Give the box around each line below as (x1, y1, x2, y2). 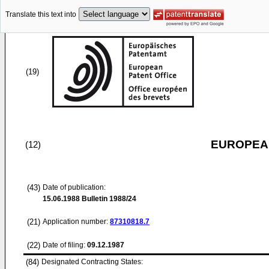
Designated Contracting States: (41, 258, 143, 266)
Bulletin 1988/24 (80, 195, 136, 203)
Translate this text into (5, 10, 76, 19)
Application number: (43, 217, 110, 226)
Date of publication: (43, 183, 106, 192)
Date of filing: (43, 241, 85, 249)
